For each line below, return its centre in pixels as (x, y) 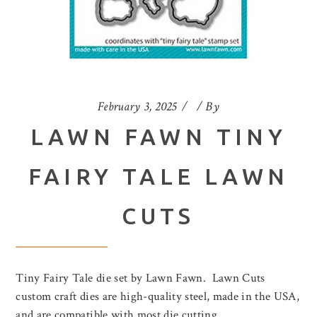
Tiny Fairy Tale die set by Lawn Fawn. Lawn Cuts (140, 278)
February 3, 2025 (137, 107)
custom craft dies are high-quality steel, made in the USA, (158, 297)
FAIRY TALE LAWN (158, 177)
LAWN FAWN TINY (158, 137)
